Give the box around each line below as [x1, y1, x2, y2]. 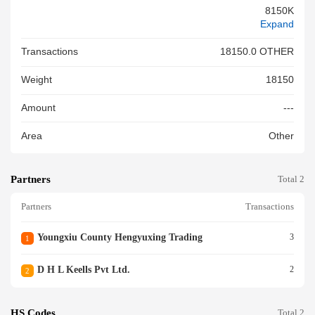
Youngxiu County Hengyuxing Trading [37, 231, 202, 243]
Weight [21, 75, 52, 86]
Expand [260, 18, 294, 30]
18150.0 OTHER [220, 46, 294, 58]
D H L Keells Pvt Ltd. [37, 264, 130, 275]
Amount [21, 103, 56, 114]
